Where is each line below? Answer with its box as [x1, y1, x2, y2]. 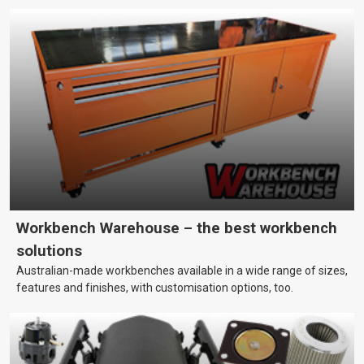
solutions [16, 241, 82, 260]
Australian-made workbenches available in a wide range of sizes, [16, 263, 348, 277]
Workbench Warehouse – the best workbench [16, 219, 337, 237]
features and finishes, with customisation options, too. [16, 280, 293, 294]
